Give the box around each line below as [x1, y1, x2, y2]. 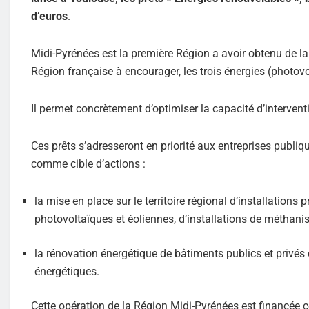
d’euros [31, 9, 68, 23]
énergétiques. [34, 264, 99, 278]
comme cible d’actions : [31, 157, 146, 170]
